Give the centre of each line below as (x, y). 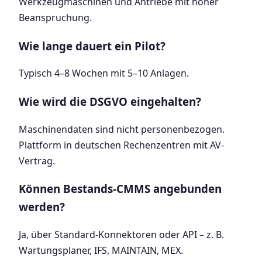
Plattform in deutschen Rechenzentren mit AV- (121, 145)
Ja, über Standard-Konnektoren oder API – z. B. (121, 235)
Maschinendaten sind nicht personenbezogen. (122, 129)
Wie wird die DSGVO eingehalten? (110, 101)
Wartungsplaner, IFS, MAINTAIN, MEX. (101, 251)
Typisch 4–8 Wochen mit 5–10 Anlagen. (104, 73)
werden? (42, 207)
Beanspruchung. (55, 17)
